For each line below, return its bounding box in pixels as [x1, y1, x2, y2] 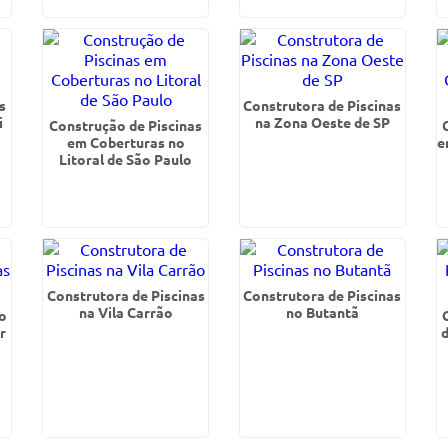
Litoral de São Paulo [59, 150, 193, 168]
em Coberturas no [66, 133, 185, 151]
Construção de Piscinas [49, 116, 203, 134]
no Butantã [285, 303, 359, 321]
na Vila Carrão [78, 303, 173, 321]
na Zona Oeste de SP [254, 113, 390, 131]
